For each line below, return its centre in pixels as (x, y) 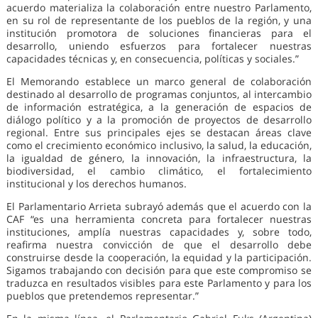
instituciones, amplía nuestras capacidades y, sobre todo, (159, 231)
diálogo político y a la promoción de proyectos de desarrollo (159, 119)
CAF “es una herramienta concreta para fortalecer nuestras (159, 219)
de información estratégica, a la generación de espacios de (159, 106)
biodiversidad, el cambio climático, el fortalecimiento (159, 170)
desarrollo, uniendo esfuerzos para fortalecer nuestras (159, 45)
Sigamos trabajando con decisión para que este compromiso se (159, 270)
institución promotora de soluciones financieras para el (159, 33)
